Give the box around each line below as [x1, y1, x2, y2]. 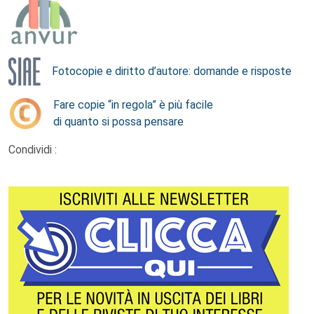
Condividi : [8, 142, 57, 156]
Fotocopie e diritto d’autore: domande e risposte [52, 64, 292, 78]
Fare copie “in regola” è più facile [53, 97, 213, 111]
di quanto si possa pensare [53, 114, 184, 128]
